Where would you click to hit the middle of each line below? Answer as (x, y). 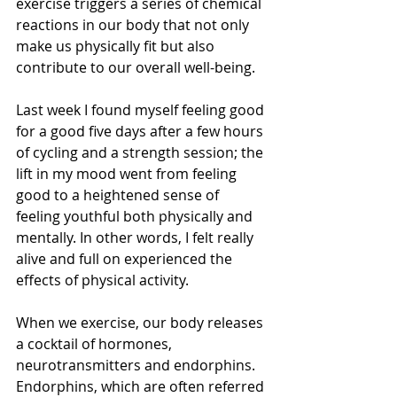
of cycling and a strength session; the (141, 153)
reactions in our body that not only (134, 25)
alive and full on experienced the (126, 259)
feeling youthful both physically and (136, 217)
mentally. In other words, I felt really (136, 238)
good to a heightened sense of (119, 195)
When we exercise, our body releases (141, 323)
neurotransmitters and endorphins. (137, 366)
